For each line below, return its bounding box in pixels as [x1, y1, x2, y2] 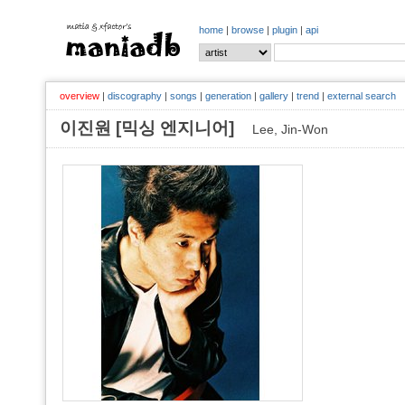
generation [205, 90, 251, 101]
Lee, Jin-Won [252, 122, 328, 137]
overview [60, 90, 99, 101]
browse [231, 24, 264, 35]
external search [327, 90, 396, 101]
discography [108, 90, 162, 101]
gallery [259, 90, 288, 101]
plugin [272, 24, 297, 35]
